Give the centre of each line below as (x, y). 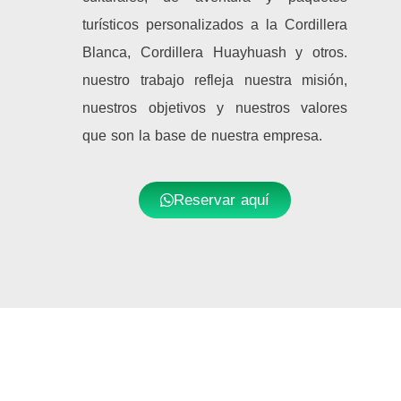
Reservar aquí (222, 200)
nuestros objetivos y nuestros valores (215, 108)
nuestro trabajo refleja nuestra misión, (215, 81)
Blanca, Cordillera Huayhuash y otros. (215, 53)
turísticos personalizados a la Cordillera (215, 25)
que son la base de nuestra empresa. (202, 136)
